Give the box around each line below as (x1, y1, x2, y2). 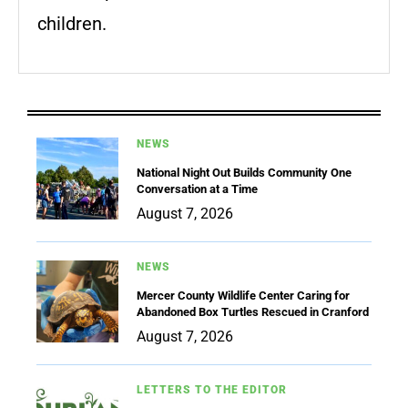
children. (37, 12, 107, 35)
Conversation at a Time (137, 181, 258, 196)
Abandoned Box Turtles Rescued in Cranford (137, 304, 369, 319)
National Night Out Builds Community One (137, 165, 352, 179)
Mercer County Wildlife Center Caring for (137, 288, 350, 302)
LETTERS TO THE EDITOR (137, 382, 287, 396)
